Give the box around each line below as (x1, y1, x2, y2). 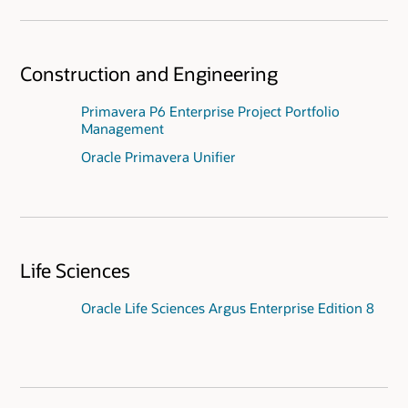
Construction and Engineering (20, 60, 278, 86)
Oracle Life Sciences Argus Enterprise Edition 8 (80, 299, 374, 318)
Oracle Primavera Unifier (80, 148, 236, 167)
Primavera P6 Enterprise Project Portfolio (80, 102, 340, 121)
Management (80, 119, 164, 138)
